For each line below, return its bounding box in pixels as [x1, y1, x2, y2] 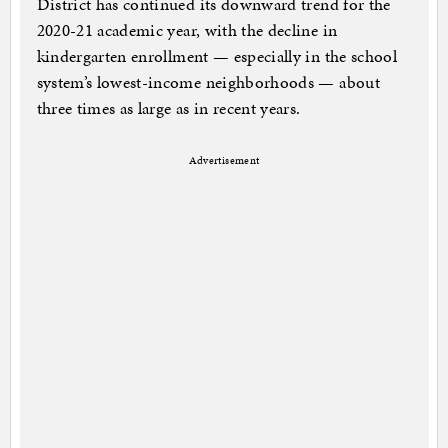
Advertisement [188, 153, 260, 169]
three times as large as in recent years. [36, 96, 301, 121]
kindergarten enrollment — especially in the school [36, 44, 398, 69]
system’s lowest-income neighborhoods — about [36, 70, 380, 95]
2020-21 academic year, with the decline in [36, 18, 338, 43]
